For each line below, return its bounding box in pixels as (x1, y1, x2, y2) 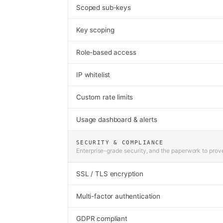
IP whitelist (76, 71, 111, 79)
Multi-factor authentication (76, 192, 160, 200)
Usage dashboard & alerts (76, 115, 157, 123)
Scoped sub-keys (76, 3, 131, 11)
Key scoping (76, 26, 114, 34)
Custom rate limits (76, 93, 133, 101)
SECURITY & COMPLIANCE (76, 139, 164, 145)
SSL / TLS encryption (76, 170, 143, 178)
